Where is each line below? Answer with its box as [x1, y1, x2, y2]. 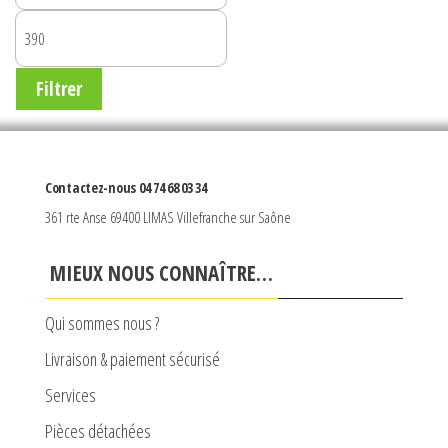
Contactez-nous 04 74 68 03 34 [45, 178, 207, 198]
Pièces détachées [45, 419, 151, 444]
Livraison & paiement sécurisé [45, 347, 220, 372]
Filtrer [36, 76, 82, 103]
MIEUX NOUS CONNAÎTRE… [50, 259, 273, 288]
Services [45, 383, 96, 408]
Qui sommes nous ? [45, 311, 159, 336]
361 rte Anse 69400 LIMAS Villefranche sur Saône [45, 207, 291, 228]
